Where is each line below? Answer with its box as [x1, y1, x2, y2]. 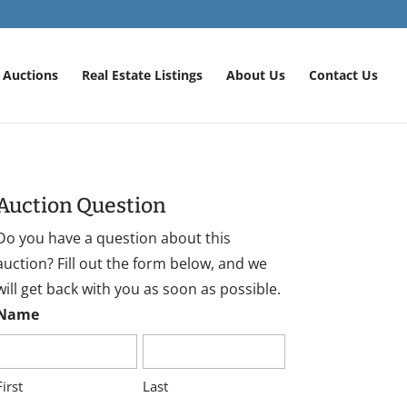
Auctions [3, 66, 58, 84]
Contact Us [309, 66, 378, 84]
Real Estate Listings [82, 66, 203, 84]
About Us [226, 66, 285, 84]
